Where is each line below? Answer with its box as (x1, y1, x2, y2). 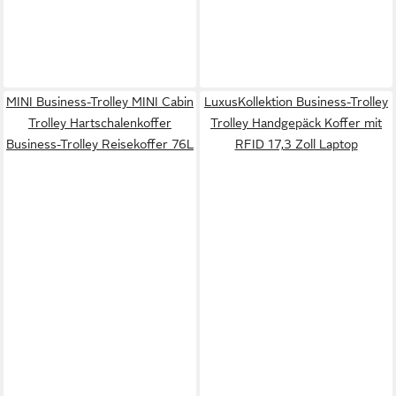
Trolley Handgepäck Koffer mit (210, 115, 382, 130)
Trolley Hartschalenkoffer (28, 115, 171, 130)
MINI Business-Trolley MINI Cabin (6, 94, 194, 109)
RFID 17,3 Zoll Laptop (234, 136, 358, 151)
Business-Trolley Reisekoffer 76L (6, 136, 194, 151)
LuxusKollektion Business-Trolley (204, 94, 388, 109)
